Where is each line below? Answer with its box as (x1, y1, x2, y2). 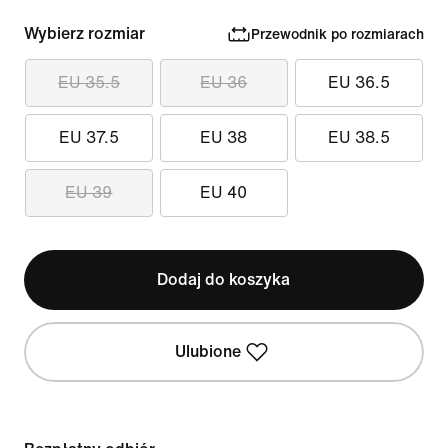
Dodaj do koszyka (157, 271, 291, 288)
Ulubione (174, 343, 241, 360)
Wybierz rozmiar (24, 25, 145, 42)
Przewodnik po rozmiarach (250, 26, 424, 42)
